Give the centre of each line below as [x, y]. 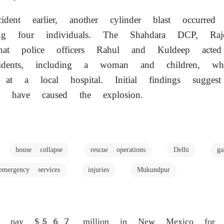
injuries [98, 169]
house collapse [39, 149]
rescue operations [118, 149]
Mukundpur [153, 169]
